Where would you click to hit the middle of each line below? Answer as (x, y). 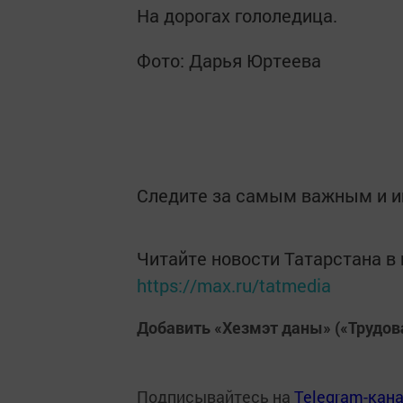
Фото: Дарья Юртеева (229, 60)
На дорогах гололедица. (237, 15)
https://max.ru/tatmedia (234, 285)
